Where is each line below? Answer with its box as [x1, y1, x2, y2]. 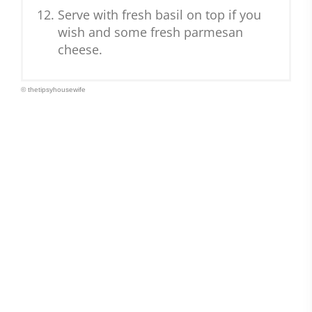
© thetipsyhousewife [21, 86, 86, 94]
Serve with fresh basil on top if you [58, 6, 261, 24]
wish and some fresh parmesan [58, 24, 243, 41]
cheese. [58, 41, 102, 58]
